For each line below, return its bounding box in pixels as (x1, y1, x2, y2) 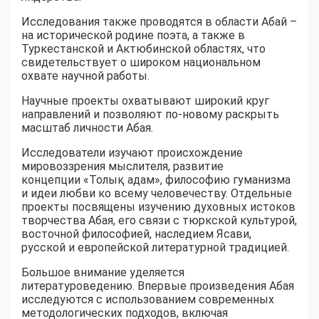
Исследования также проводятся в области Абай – (21, 15, 297, 29)
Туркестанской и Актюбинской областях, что (21, 42, 266, 56)
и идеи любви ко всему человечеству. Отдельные (21, 187, 292, 201)
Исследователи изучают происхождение (21, 146, 243, 160)
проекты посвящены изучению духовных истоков (21, 200, 296, 214)
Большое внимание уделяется (21, 266, 184, 280)
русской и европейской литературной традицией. (21, 241, 289, 255)
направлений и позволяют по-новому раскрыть (21, 108, 279, 122)
